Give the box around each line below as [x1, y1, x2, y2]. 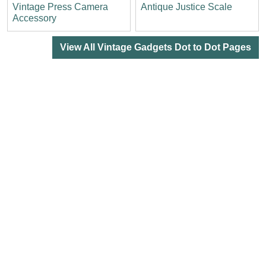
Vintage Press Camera [12, 1, 108, 12]
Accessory [12, 12, 56, 23]
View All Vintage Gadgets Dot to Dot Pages [60, 42, 251, 52]
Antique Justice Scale [141, 1, 232, 12]
